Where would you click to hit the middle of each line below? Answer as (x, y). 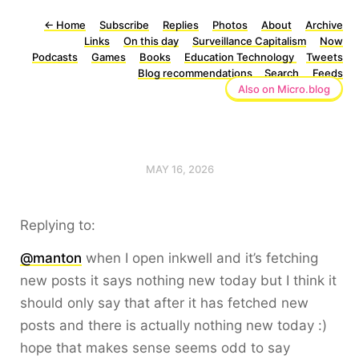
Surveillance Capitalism (249, 41)
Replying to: (60, 225)
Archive (324, 25)
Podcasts (55, 57)
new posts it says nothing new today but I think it (178, 280)
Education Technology (240, 57)
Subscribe (124, 25)
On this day (151, 41)
